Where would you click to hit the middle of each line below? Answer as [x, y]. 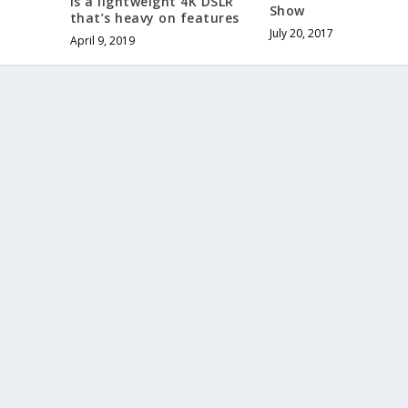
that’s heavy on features [154, 17]
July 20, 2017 [301, 34]
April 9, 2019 [102, 40]
